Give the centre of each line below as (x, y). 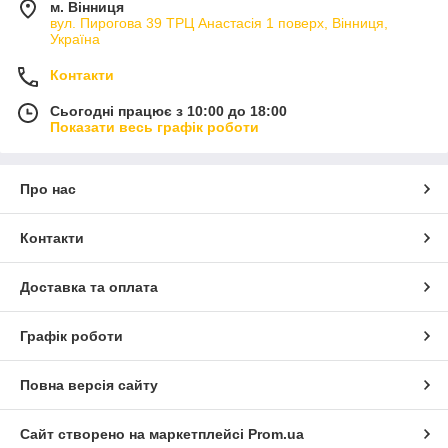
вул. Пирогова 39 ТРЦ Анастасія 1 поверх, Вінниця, (219, 22)
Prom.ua (276, 433)
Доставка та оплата (89, 286)
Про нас (48, 188)
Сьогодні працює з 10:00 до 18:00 (168, 110)
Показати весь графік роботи (154, 126)
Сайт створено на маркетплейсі (134, 433)
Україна (75, 38)
